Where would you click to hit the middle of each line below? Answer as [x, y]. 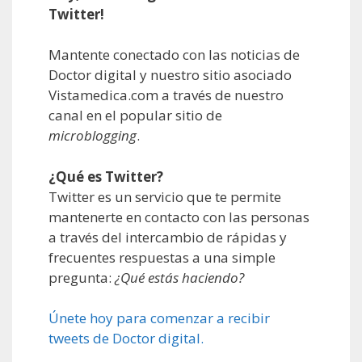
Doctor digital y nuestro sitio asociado [172, 75]
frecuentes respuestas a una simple [162, 257]
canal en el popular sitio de [135, 116]
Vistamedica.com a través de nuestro [166, 95]
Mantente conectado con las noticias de [174, 55]
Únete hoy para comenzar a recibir [159, 318]
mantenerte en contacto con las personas [179, 217]
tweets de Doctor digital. [126, 339]
